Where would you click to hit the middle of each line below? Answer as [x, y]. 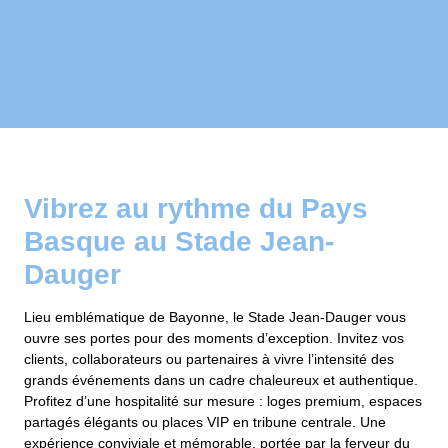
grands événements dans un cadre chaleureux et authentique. [221, 380]
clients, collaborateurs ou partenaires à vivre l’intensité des [209, 359]
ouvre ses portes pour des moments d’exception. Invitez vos [214, 338]
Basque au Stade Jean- [179, 242]
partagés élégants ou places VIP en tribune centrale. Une [205, 422]
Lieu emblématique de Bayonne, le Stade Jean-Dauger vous [215, 317]
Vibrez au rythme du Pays [196, 209]
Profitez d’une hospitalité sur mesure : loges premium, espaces [223, 401]
